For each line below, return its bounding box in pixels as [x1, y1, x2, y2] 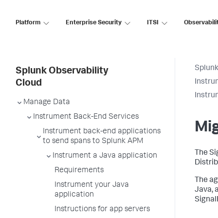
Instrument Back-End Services [33, 113, 139, 121]
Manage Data [23, 99, 70, 107]
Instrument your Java [54, 182, 129, 189]
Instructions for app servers [54, 206, 150, 214]
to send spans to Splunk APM [43, 138, 143, 145]
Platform [16, 19, 40, 26]
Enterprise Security [66, 19, 122, 26]
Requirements [54, 167, 104, 175]
